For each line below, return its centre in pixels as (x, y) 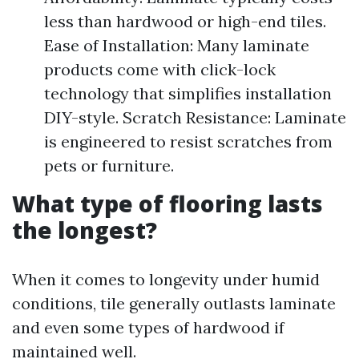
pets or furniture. (109, 165)
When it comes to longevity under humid (166, 279)
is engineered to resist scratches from (188, 141)
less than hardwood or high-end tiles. (185, 21)
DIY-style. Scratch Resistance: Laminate (195, 117)
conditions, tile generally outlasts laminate (174, 303)
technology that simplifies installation (188, 93)
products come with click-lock (160, 69)
